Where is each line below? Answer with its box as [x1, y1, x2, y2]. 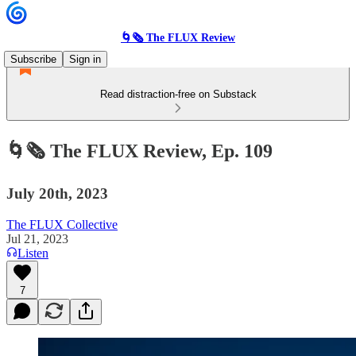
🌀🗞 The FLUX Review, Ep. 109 [6, 140, 273, 161]
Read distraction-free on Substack [99, 88, 257, 100]
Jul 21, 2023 [6, 231, 68, 246]
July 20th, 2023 [6, 184, 108, 202]
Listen [17, 246, 48, 260]
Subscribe [10, 53, 56, 65]
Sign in [69, 53, 101, 65]
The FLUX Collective [6, 217, 118, 231]
